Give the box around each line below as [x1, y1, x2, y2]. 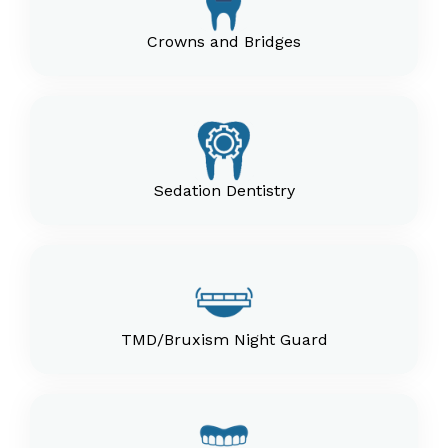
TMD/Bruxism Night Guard [120, 330, 328, 349]
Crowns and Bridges [147, 32, 301, 51]
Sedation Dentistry [153, 181, 295, 200]
